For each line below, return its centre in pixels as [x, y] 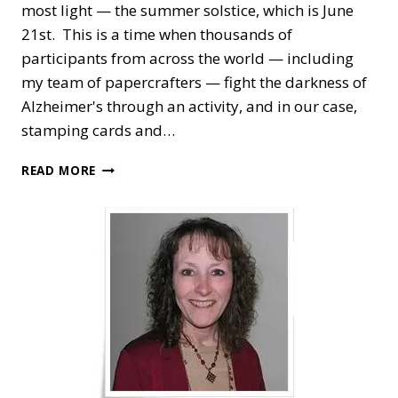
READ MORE [59, 170]
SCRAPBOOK [135, 314]
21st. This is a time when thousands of [157, 34]
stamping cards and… [98, 130]
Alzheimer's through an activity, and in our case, [189, 106]
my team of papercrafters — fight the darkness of [194, 82]
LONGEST [126, 352]
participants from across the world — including [187, 58]
